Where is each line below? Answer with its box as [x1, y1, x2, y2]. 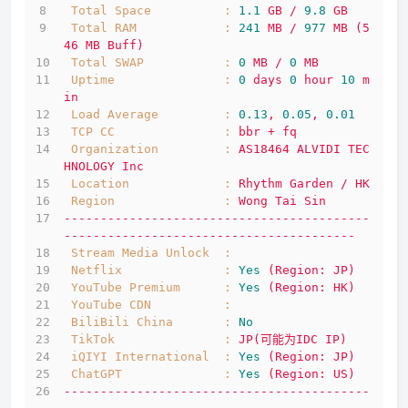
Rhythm [239, 177, 282, 191]
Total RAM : [71, 21, 231, 36]
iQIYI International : [71, 350, 231, 364]
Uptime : [71, 73, 231, 87]
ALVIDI [297, 142, 341, 157]
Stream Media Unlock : [71, 246, 231, 260]
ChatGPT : [71, 367, 231, 382]
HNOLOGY [64, 159, 115, 174]
